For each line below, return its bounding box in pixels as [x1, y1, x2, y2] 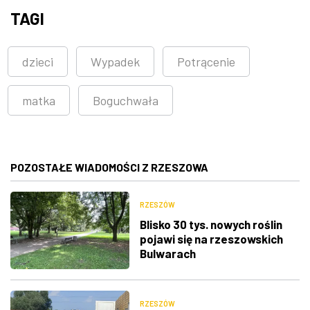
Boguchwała [93, 92, 158, 108]
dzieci [22, 53, 53, 69]
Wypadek [91, 53, 140, 69]
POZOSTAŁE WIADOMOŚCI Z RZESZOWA [10, 160, 208, 174]
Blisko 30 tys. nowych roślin [139, 217, 282, 232]
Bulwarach [139, 246, 196, 261]
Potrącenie [177, 53, 235, 69]
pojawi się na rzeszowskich [139, 232, 283, 246]
